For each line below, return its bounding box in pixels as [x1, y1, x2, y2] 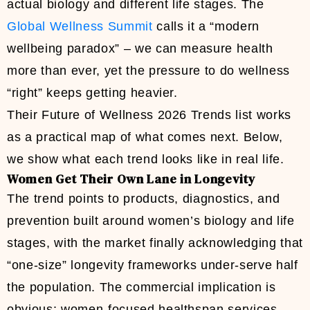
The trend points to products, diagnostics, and [7, 192, 280, 206]
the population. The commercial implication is [7, 280, 276, 295]
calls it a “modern [152, 19, 260, 34]
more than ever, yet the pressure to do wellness [7, 64, 291, 78]
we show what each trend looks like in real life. [7, 152, 284, 167]
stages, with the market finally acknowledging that [7, 236, 304, 250]
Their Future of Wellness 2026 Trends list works [7, 108, 292, 122]
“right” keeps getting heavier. [7, 86, 178, 100]
